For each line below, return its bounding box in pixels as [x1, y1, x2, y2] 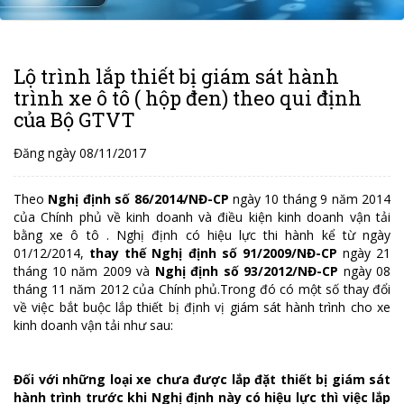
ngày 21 [336, 244, 390, 262]
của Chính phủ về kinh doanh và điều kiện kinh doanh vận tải [14, 208, 390, 225]
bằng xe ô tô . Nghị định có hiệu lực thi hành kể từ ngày [14, 226, 390, 243]
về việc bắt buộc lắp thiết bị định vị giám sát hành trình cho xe [14, 298, 390, 316]
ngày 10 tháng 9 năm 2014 [228, 190, 391, 207]
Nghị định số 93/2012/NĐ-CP [154, 262, 338, 280]
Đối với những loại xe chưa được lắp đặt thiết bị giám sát [14, 371, 390, 388]
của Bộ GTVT [14, 106, 135, 133]
